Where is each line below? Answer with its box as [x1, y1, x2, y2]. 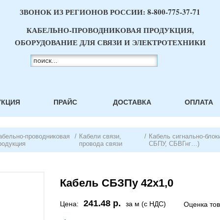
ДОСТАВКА [112, 98, 151, 106]
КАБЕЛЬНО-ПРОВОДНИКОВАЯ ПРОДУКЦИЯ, [26, 25, 194, 35]
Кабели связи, [79, 133, 121, 140]
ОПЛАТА [184, 98, 213, 106]
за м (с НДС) [126, 200, 166, 208]
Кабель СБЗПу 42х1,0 [60, 177, 173, 189]
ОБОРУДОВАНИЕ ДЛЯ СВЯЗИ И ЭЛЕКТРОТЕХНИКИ [14, 37, 206, 48]
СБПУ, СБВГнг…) [148, 140, 199, 147]
